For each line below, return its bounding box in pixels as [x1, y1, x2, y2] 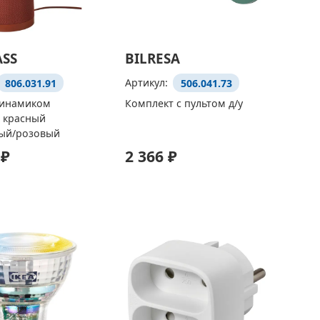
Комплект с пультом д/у [124, 96, 243, 110]
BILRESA [124, 49, 180, 69]
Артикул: [124, 76, 171, 90]
